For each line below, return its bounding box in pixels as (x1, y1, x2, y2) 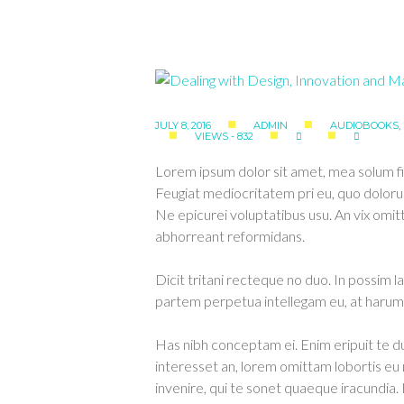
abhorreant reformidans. (155, 227, 305, 244)
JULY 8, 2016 (155, 119, 211, 132)
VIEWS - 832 (195, 130, 253, 142)
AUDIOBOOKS (330, 119, 399, 132)
